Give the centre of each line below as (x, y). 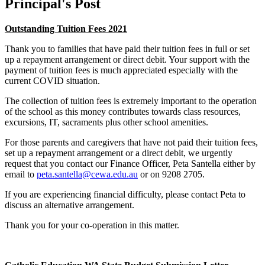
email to (21, 174)
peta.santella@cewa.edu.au (87, 174)
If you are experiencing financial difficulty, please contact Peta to (125, 195)
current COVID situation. (52, 81)
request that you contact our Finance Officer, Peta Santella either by (130, 164)
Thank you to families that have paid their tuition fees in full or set (127, 49)
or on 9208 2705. (171, 174)
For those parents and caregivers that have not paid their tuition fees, (131, 143)
